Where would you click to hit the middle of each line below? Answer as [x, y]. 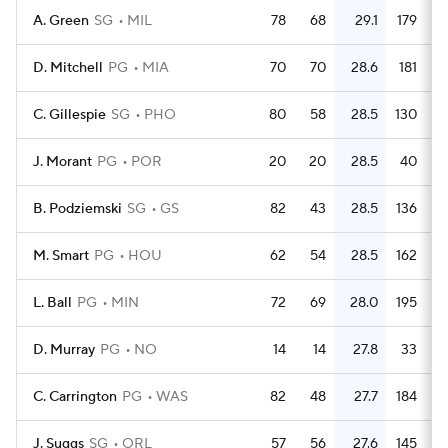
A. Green [61, 21]
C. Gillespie [69, 115]
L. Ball [52, 303]
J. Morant [62, 162]
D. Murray [64, 350]
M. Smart [61, 256]
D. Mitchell [68, 68]
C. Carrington [75, 397]
